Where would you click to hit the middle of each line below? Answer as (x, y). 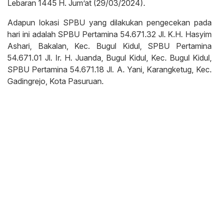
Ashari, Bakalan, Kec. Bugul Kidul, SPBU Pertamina (109, 46)
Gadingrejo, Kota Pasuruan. (55, 81)
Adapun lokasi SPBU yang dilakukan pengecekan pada (109, 23)
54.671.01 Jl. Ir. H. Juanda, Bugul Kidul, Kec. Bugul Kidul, (109, 58)
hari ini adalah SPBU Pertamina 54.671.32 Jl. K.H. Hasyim (109, 34)
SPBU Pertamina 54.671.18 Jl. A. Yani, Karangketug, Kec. (109, 70)
